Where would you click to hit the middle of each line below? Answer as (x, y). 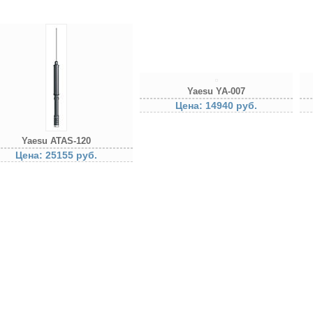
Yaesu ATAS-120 (56, 141)
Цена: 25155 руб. (56, 155)
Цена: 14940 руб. (216, 105)
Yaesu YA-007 (216, 91)
